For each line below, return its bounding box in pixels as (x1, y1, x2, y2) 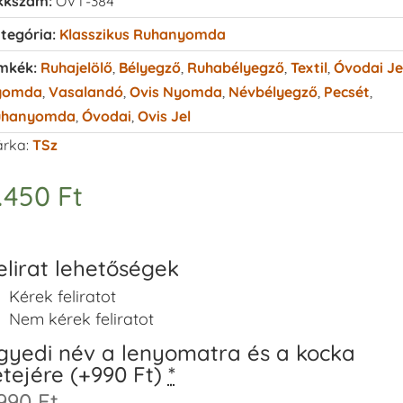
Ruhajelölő (40, 58, 112, 76)
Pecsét (323, 82, 370, 101)
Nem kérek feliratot (9, 308, 155, 329)
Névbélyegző (228, 82, 318, 101)
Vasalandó (48, 82, 123, 101)
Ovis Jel (137, 106, 191, 125)
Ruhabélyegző (186, 58, 284, 76)
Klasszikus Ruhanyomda (58, 24, 226, 43)
